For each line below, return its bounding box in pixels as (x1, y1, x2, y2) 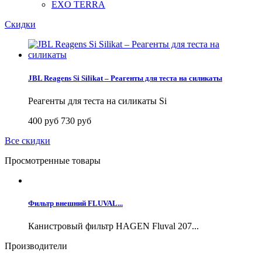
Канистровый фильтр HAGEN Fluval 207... (28, 221, 199, 232)
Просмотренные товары (5, 155, 101, 166)
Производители (5, 241, 67, 251)
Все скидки (5, 135, 50, 146)
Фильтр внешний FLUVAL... (28, 198, 123, 208)
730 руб (61, 115, 91, 126)
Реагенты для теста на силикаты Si (28, 95, 167, 106)
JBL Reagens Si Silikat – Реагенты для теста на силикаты (28, 73, 222, 82)
